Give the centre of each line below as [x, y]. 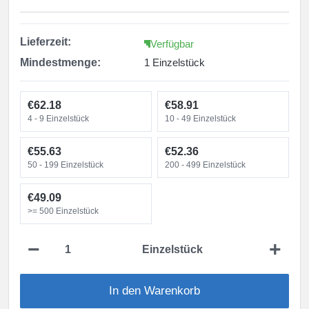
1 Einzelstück [175, 62]
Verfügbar [172, 43]
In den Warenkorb [154, 291]
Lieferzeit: [46, 41]
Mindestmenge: [60, 62]
